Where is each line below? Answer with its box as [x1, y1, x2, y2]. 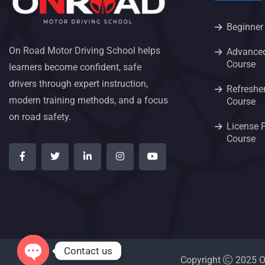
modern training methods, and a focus [9, 95, 168, 106]
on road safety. [9, 111, 71, 123]
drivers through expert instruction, [9, 78, 148, 90]
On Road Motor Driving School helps [9, 45, 160, 57]
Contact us [64, 244, 112, 257]
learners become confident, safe [9, 62, 141, 73]
